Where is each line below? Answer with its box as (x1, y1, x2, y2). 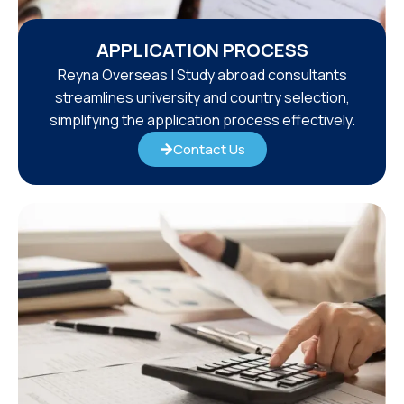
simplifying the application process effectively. (49, 109, 355, 130)
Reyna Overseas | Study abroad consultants (57, 64, 347, 85)
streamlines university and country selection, (54, 87, 350, 107)
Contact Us (172, 139, 245, 159)
